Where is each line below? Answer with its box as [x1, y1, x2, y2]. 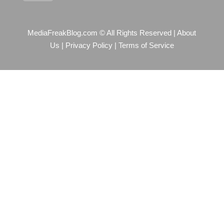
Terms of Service [118, 41, 174, 50]
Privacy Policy [65, 41, 112, 50]
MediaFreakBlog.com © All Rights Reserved [27, 29, 174, 37]
